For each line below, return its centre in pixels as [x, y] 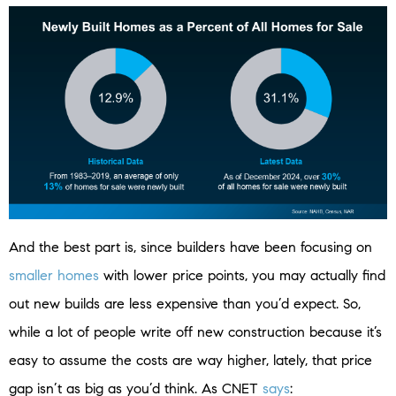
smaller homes [54, 276]
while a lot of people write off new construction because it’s [195, 332]
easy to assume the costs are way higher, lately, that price [190, 361]
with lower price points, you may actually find [242, 276]
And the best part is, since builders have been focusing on [190, 247]
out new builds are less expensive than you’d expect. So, [185, 304]
